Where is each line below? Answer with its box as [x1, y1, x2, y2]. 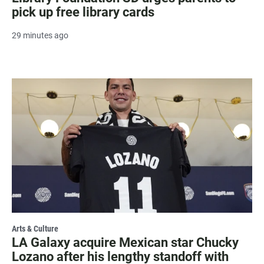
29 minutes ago [12, 31, 68, 41]
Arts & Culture [12, 223, 58, 233]
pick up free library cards [12, 5, 154, 20]
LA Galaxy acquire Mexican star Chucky [12, 235, 239, 250]
